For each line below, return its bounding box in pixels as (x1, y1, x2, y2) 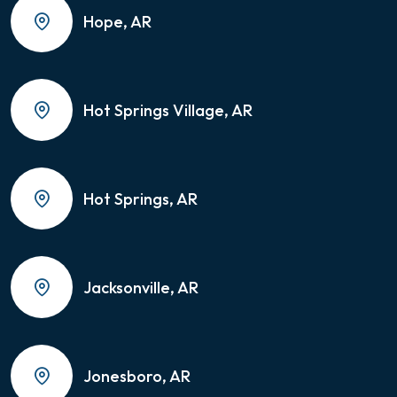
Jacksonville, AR (83, 276, 198, 298)
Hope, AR (83, 11, 152, 32)
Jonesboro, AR (83, 365, 191, 386)
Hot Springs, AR (83, 188, 198, 209)
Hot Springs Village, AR (83, 99, 253, 121)
